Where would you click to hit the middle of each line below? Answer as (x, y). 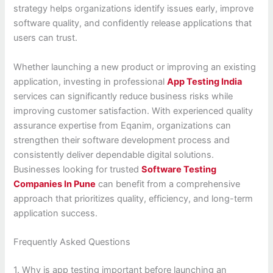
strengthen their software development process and (122, 140)
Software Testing (179, 169)
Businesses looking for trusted (78, 169)
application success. (56, 213)
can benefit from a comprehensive (168, 184)
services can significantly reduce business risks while (123, 96)
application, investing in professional (90, 81)
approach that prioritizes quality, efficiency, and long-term (133, 198)
